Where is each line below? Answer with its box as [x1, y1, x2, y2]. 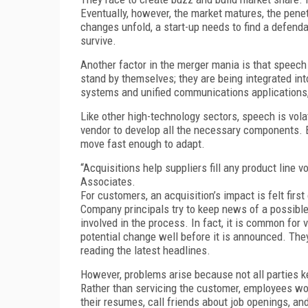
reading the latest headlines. [80, 243, 210, 257]
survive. [80, 33, 116, 47]
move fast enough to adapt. [80, 136, 205, 151]
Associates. [80, 174, 135, 188]
